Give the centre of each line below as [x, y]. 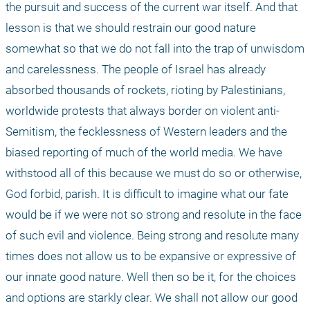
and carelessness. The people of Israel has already [136, 70]
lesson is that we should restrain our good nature [131, 28]
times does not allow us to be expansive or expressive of [151, 256]
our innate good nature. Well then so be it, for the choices [151, 277]
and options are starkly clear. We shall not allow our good [152, 298]
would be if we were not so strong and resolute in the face [154, 215]
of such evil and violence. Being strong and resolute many [152, 236]
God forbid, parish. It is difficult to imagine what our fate [147, 194]
